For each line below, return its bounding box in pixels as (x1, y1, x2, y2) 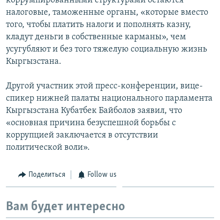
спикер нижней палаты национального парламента (6, 93, 213, 103)
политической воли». (6, 142, 90, 152)
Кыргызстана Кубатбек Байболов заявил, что (6, 106, 182, 115)
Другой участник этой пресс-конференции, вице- (6, 81, 203, 91)
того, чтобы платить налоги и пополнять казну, (6, 20, 191, 29)
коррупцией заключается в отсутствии (6, 130, 158, 140)
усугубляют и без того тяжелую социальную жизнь (6, 44, 207, 54)
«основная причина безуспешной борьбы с (6, 118, 176, 128)
